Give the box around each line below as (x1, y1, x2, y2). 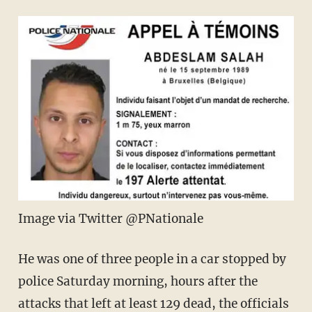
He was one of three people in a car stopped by (17, 251, 286, 267)
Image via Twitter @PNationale (17, 210, 203, 226)
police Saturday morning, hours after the (17, 273, 258, 289)
